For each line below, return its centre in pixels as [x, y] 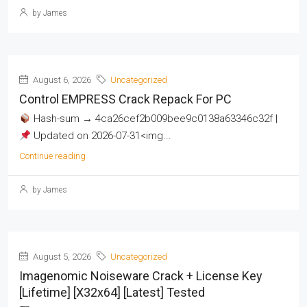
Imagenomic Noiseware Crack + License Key [141, 276]
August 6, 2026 [61, 80]
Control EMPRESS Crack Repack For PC [125, 99]
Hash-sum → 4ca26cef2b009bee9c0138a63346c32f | [155, 119]
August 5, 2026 [61, 257]
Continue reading [52, 156]
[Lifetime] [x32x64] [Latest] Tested [112, 292]
